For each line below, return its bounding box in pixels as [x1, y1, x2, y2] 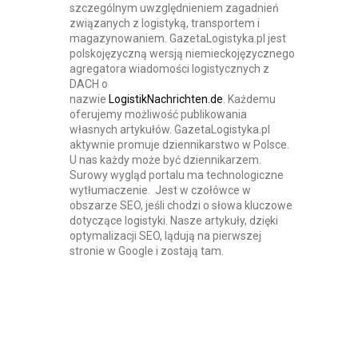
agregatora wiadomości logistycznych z [69, 62, 269, 75]
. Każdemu [222, 92, 276, 105]
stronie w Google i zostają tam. [69, 244, 224, 257]
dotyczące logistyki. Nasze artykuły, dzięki [69, 213, 278, 227]
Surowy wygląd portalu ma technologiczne [69, 168, 284, 181]
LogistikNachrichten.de [108, 92, 223, 105]
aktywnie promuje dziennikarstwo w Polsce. [69, 137, 289, 151]
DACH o [69, 77, 108, 90]
